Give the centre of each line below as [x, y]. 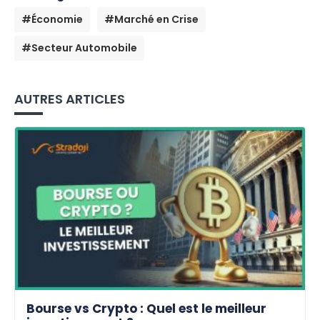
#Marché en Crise [151, 19]
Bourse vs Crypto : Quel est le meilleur [146, 309]
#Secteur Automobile [79, 47]
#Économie [52, 19]
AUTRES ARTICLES [70, 99]
